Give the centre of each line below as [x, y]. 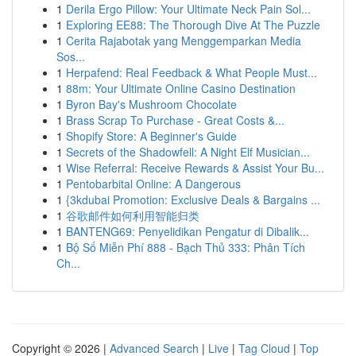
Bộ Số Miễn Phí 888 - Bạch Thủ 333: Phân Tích [186, 247]
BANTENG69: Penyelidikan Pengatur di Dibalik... [188, 231]
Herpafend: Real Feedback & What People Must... [192, 72]
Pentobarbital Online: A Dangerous [153, 184]
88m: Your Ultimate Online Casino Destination [181, 88]
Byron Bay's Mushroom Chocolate [151, 104]
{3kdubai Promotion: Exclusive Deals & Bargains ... [193, 199]
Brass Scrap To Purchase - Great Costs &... [175, 120]
